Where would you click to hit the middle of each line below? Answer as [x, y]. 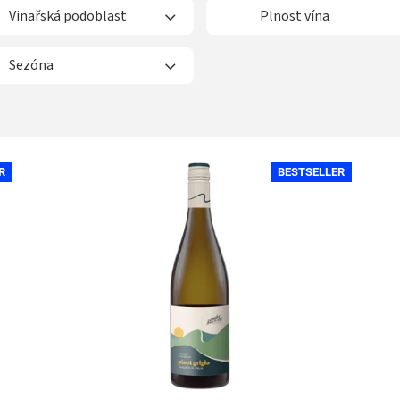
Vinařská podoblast [68, 16]
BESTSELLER [311, 171]
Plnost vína [295, 16]
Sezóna [31, 65]
